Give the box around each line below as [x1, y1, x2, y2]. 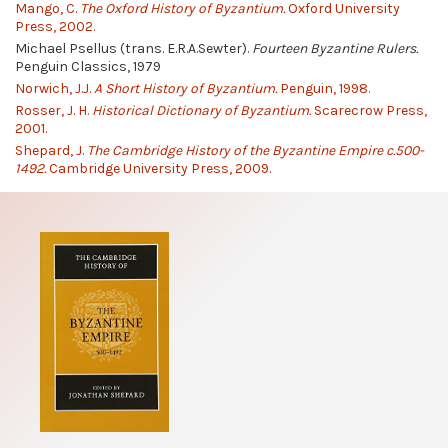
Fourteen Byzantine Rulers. [252, 39, 418, 57]
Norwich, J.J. [15, 80, 94, 98]
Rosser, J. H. [15, 102, 92, 120]
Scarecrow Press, [311, 102, 427, 120]
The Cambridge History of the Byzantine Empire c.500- [87, 142, 424, 160]
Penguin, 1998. [277, 80, 370, 98]
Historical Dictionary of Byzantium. [92, 102, 311, 120]
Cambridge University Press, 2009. [46, 160, 271, 178]
